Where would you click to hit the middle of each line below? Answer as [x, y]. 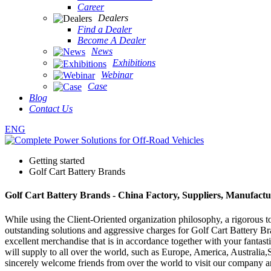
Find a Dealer [105, 29]
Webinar [117, 74]
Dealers [113, 18]
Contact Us [51, 109]
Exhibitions [134, 63]
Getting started [57, 161]
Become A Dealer [112, 40]
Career [91, 7]
